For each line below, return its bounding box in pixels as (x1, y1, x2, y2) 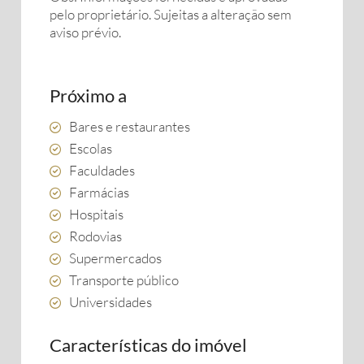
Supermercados (69, 249, 162, 266)
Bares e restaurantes (69, 118, 190, 135)
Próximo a (50, 84, 127, 106)
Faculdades (69, 162, 135, 179)
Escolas (69, 140, 112, 157)
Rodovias (69, 227, 122, 245)
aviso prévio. (50, 24, 121, 41)
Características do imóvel (50, 334, 247, 356)
